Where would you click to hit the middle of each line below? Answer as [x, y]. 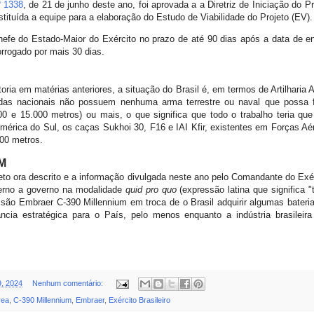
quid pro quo [151, 189]
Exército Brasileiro [139, 300]
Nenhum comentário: [68, 284]
